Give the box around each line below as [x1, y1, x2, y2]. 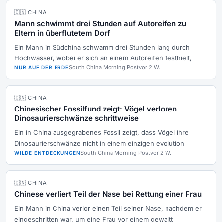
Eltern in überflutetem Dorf [14, 28, 110, 38]
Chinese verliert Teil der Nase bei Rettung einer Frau [14, 189, 202, 199]
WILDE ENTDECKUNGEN [14, 150, 81, 156]
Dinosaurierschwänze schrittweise [14, 113, 139, 123]
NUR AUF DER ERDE [14, 64, 69, 70]
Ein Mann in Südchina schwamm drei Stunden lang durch [14, 43, 190, 51]
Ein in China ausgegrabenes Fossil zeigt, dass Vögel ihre [14, 128, 189, 136]
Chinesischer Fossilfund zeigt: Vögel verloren [14, 104, 177, 113]
